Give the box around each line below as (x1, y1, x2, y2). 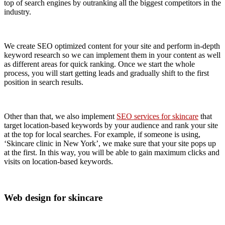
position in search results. (4, 77, 83, 86)
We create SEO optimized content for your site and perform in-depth (4, 41, 220, 50)
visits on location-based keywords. (4, 157, 113, 166)
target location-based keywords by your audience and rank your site (4, 121, 218, 130)
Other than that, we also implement (4, 111, 117, 121)
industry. (4, 7, 31, 16)
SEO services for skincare (117, 111, 198, 121)
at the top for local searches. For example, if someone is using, (4, 130, 200, 139)
